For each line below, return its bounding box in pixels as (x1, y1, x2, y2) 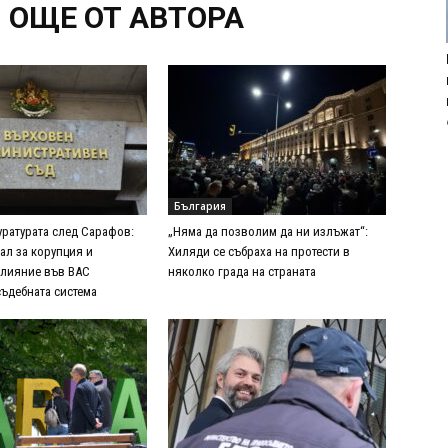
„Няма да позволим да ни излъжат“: (168, 224, 368, 240)
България (174, 199, 226, 214)
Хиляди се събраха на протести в (168, 244, 350, 260)
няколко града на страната (168, 264, 316, 280)
